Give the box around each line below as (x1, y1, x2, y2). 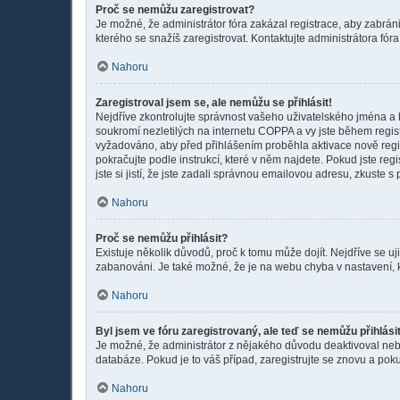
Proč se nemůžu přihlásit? (96, 231, 228, 245)
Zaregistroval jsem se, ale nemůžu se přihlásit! (96, 96, 332, 109)
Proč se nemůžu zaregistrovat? (96, 3, 254, 16)
